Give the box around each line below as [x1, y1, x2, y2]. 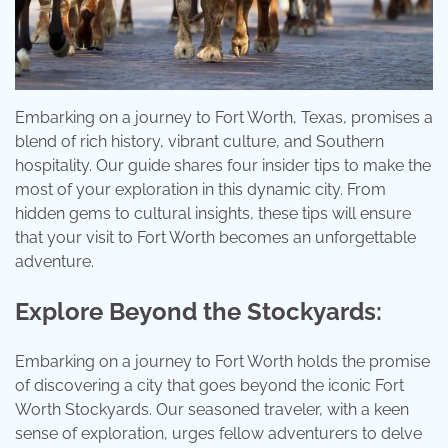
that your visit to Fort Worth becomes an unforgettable [15, 228, 416, 248]
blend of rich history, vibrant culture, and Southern [15, 132, 384, 152]
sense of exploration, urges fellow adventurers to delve [15, 424, 422, 444]
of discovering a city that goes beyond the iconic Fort [15, 376, 404, 396]
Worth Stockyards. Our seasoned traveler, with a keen [15, 400, 409, 420]
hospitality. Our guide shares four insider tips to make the [15, 156, 431, 176]
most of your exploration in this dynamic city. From [15, 180, 386, 200]
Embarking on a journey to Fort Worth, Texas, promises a [15, 108, 433, 128]
